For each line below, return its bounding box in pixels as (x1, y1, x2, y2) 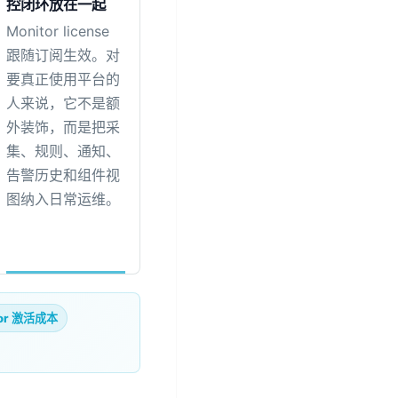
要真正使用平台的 (5, 70, 120, 89)
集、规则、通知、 (5, 142, 120, 161)
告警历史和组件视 (5, 166, 120, 185)
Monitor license (5, 22, 109, 41)
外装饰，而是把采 (5, 118, 120, 137)
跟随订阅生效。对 (5, 46, 120, 65)
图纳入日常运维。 (5, 190, 120, 209)
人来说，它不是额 (5, 94, 120, 113)
